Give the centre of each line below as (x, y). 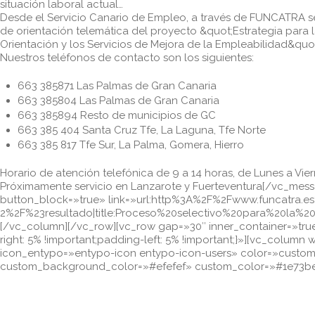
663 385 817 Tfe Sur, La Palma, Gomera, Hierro (130, 144)
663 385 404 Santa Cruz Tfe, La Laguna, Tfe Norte (141, 130)
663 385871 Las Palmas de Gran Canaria (117, 85)
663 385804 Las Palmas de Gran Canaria (118, 100)
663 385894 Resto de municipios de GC (116, 115)
